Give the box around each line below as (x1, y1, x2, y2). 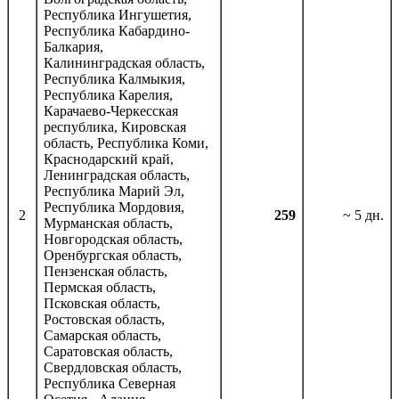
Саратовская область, (44, 343, 173, 359)
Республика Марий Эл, (44, 183, 184, 199)
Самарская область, (44, 327, 161, 343)
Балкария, (44, 38, 103, 54)
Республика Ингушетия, (44, 6, 191, 22)
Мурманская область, (44, 215, 173, 231)
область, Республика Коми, (44, 134, 208, 151)
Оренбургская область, (44, 247, 182, 263)
